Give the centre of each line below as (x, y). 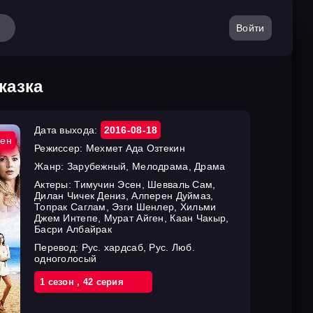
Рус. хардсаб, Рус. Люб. (138, 247)
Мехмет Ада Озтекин (135, 148)
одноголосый (66, 259)
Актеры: (54, 184)
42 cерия (103, 282)
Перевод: (58, 247)
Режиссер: (60, 148)
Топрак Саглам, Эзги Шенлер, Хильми (125, 207)
